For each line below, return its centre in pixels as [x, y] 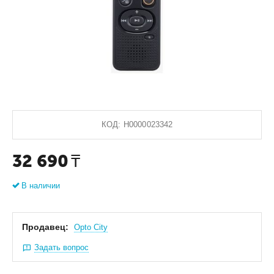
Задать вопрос [62, 248]
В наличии [41, 186]
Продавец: [46, 227]
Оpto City [91, 228]
